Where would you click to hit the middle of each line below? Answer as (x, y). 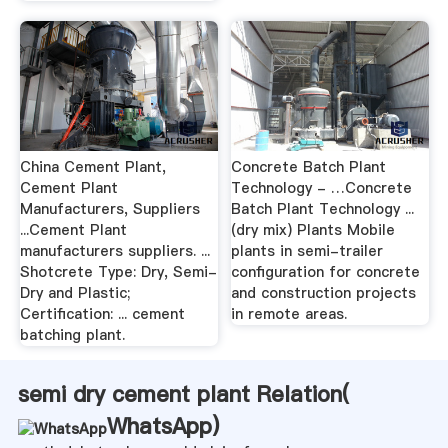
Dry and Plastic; (74, 293)
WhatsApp (159, 426)
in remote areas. (289, 314)
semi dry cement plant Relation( (183, 394)
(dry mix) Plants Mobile (313, 230)
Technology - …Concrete (322, 188)
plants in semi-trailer (307, 251)
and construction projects (324, 293)
